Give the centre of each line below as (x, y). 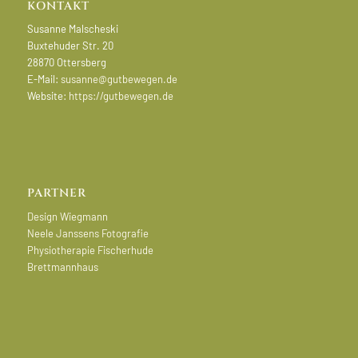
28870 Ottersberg (66, 63)
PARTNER (56, 193)
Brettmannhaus (62, 267)
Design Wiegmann (67, 216)
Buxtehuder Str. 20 (70, 46)
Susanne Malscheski (72, 29)
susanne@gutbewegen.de (119, 80)
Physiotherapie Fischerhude (90, 250)
